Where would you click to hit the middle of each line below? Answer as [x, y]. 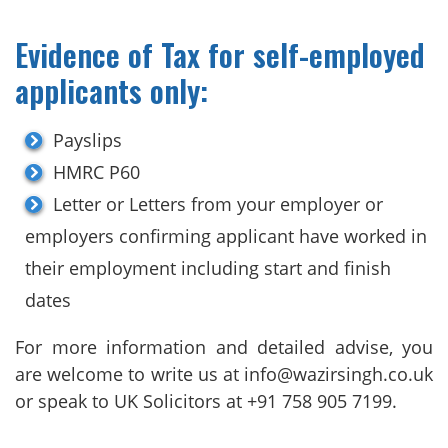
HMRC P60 [96, 171]
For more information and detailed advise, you [224, 346]
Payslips [87, 139]
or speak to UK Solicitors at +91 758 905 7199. [206, 400]
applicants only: [111, 90]
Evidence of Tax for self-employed [220, 54]
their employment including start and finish [208, 267]
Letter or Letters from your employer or [218, 203]
